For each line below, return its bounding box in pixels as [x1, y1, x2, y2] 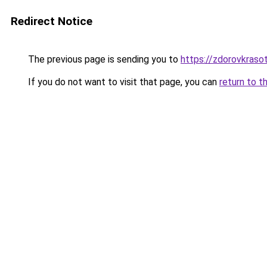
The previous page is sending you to [26, 54, 181, 65]
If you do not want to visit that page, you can [26, 76, 219, 88]
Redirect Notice [11, 14, 92, 28]
